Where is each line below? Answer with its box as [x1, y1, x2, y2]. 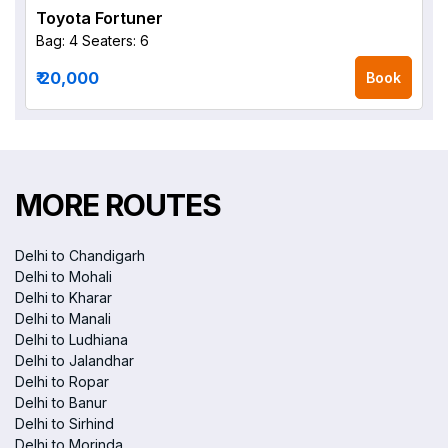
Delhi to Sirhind [15, 415, 114, 432]
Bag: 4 [36, 32, 78, 49]
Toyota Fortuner [36, 8, 163, 28]
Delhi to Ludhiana [15, 331, 128, 348]
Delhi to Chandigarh [15, 247, 145, 264]
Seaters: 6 [82, 32, 149, 49]
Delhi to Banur [15, 394, 107, 411]
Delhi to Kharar [15, 289, 112, 306]
